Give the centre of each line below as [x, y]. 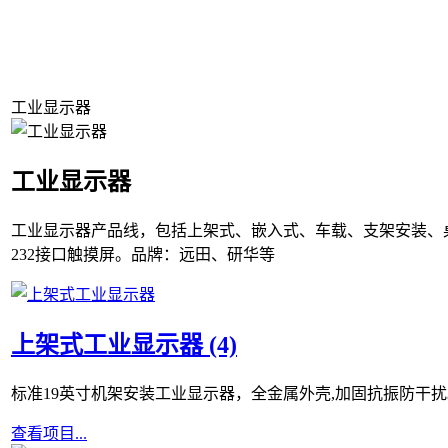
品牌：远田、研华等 [203, 254]
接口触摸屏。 [83, 254]
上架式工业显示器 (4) [124, 344]
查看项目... [49, 433]
